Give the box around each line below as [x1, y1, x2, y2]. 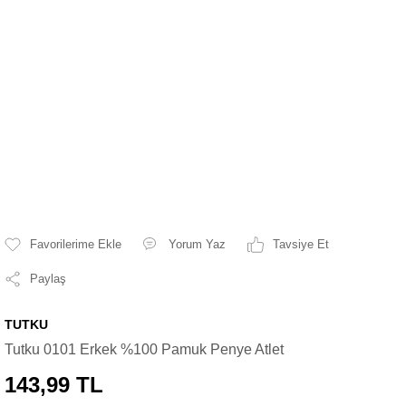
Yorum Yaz [168, 237, 226, 251]
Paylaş [29, 272, 66, 285]
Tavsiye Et [272, 237, 329, 251]
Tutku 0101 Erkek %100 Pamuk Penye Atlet [4, 342, 284, 357]
